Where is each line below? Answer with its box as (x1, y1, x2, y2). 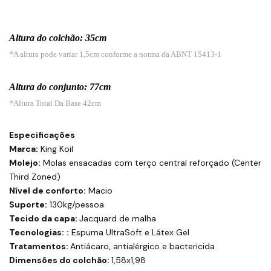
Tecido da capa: (9, 213, 79, 224)
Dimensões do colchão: (9, 255, 111, 266)
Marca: (9, 143, 38, 155)
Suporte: (9, 199, 47, 211)
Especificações (9, 129, 75, 141)
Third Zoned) (9, 171, 60, 183)
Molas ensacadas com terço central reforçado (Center (41, 157, 261, 169)
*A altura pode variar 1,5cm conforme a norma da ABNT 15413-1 (9, 50, 221, 59)
